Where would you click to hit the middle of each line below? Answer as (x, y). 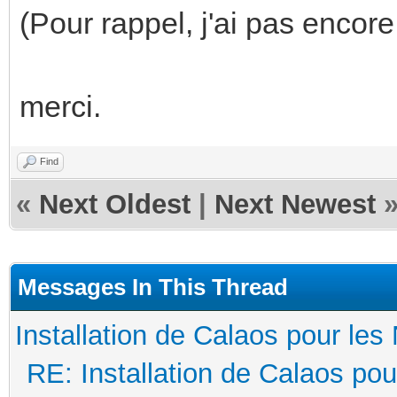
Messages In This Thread (153, 287)
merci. (60, 106)
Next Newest (295, 204)
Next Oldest (115, 204)
